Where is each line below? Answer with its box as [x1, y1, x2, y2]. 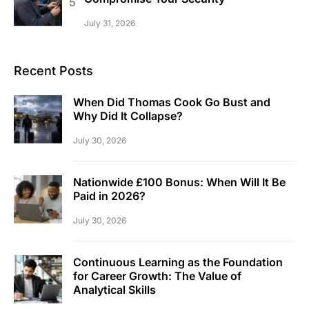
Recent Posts [14, 63, 93, 78]
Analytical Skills [73, 282, 156, 297]
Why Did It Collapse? [73, 108, 183, 123]
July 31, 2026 [84, 17, 135, 28]
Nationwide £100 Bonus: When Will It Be [73, 175, 286, 189]
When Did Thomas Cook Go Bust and [73, 94, 270, 109]
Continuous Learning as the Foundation [73, 255, 283, 269]
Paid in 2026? [73, 188, 146, 203]
